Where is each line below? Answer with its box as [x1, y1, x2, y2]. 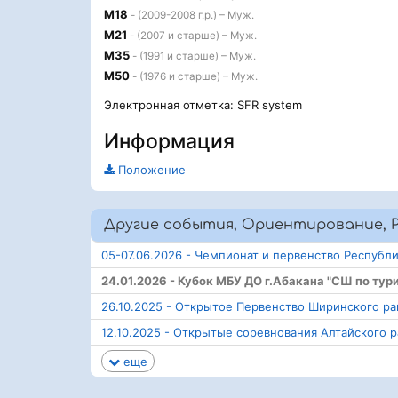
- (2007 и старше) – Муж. [127, 29, 257, 42]
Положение [115, 163, 186, 177]
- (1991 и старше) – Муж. [130, 50, 256, 62]
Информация [104, 129, 235, 154]
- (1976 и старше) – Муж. [130, 70, 258, 83]
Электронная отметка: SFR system [104, 98, 302, 112]
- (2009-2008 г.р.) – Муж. [128, 9, 254, 21]
